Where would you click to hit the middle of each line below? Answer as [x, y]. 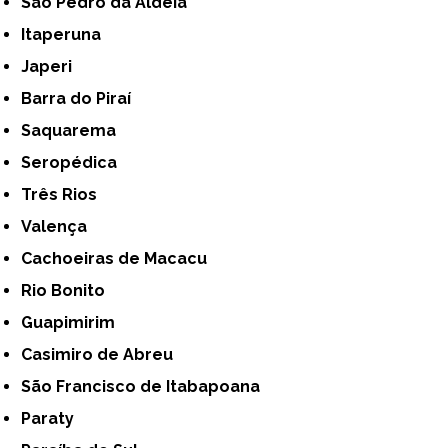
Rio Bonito [69, 290]
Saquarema [74, 130]
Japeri [51, 66]
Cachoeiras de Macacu [120, 258]
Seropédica [74, 162]
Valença [59, 226]
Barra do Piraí [82, 98]
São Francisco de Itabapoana [146, 386]
